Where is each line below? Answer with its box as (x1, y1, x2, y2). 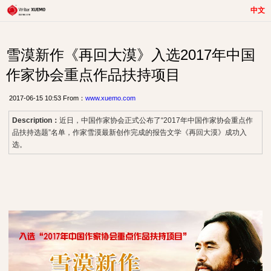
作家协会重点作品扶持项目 (6, 66, 180, 83)
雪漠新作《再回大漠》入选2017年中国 (6, 46, 255, 63)
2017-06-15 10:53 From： (9, 94, 85, 102)
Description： (12, 116, 59, 125)
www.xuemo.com (85, 94, 135, 102)
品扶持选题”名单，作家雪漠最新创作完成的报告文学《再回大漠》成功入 (12, 128, 247, 137)
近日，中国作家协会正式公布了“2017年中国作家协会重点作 (59, 116, 253, 125)
